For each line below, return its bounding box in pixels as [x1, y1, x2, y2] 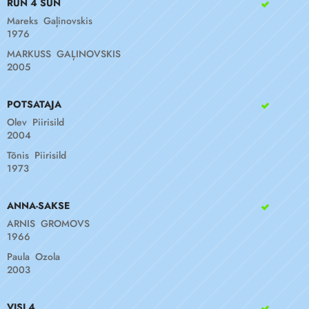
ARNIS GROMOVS [7, 217, 90, 230]
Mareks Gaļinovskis [7, 14, 92, 28]
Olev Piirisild [7, 115, 64, 129]
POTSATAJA [7, 97, 61, 111]
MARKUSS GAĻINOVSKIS [7, 47, 121, 61]
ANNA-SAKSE [7, 199, 70, 212]
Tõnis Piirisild [7, 148, 66, 162]
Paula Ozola [7, 250, 60, 263]
